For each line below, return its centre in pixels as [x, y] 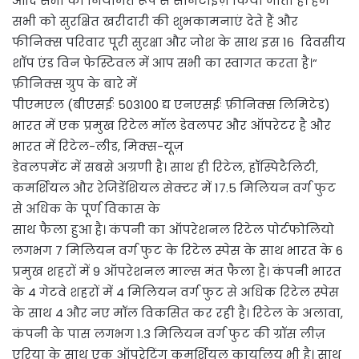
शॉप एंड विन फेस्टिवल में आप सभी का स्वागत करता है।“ [165, 63]
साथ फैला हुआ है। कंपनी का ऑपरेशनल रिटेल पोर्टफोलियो [173, 229]
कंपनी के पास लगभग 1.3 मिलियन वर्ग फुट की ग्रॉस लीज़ [169, 333]
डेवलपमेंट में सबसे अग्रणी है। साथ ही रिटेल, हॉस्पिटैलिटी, [165, 167]
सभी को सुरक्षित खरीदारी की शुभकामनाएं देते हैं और [155, 21]
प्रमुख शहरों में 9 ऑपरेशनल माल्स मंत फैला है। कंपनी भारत [177, 271]
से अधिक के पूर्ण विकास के [86, 208]
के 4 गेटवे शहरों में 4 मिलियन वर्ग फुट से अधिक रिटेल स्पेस [175, 292]
